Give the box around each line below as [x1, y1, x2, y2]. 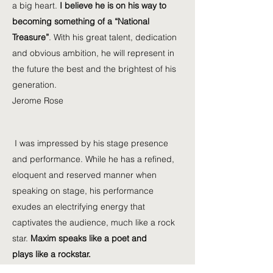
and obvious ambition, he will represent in [12, 48, 174, 58]
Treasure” [12, 32, 49, 43]
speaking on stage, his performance [12, 185, 154, 196]
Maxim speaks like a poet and [30, 233, 147, 244]
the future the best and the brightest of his [12, 63, 176, 74]
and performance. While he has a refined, [12, 154, 174, 165]
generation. [12, 79, 57, 90]
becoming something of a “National [12, 16, 149, 27]
